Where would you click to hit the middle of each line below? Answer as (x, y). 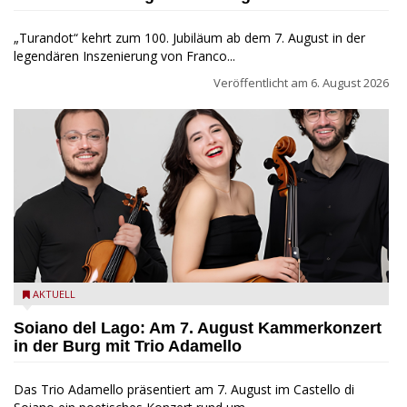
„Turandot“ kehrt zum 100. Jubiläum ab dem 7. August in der (189, 37)
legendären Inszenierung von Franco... (124, 55)
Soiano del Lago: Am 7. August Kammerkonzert (198, 328)
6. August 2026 (350, 82)
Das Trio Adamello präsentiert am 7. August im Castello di (184, 389)
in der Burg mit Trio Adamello (128, 346)
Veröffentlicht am (262, 82)
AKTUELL (54, 293)
